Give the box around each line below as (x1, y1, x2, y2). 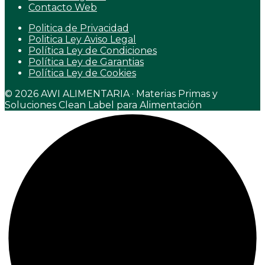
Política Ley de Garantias (28, 56, 144, 67)
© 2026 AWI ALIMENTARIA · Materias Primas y (5, 88, 218, 99)
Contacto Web (28, 1, 97, 13)
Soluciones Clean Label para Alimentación (5, 99, 202, 111)
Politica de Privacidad (28, 22, 129, 34)
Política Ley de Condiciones (28, 44, 157, 56)
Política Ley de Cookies (28, 67, 136, 79)
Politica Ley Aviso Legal (28, 33, 136, 45)
